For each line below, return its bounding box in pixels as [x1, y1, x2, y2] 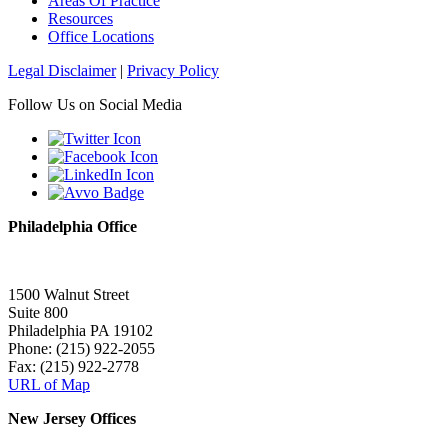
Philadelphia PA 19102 [8, 321, 153, 339]
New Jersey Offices [8, 409, 136, 427]
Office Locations [48, 27, 154, 45]
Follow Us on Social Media [8, 95, 182, 113]
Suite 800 [8, 303, 68, 321]
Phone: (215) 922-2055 [8, 339, 155, 357]
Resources [48, 9, 113, 27]
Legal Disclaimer [8, 61, 116, 79]
